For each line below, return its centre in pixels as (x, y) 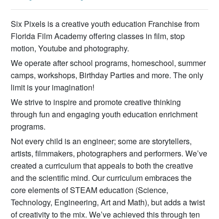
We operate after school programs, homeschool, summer (109, 63)
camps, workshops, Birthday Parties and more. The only (107, 75)
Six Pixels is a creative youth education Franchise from (105, 23)
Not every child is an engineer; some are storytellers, (101, 141)
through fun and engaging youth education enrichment (104, 114)
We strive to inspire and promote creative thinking (96, 102)
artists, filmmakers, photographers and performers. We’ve (109, 153)
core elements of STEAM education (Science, (90, 190)
